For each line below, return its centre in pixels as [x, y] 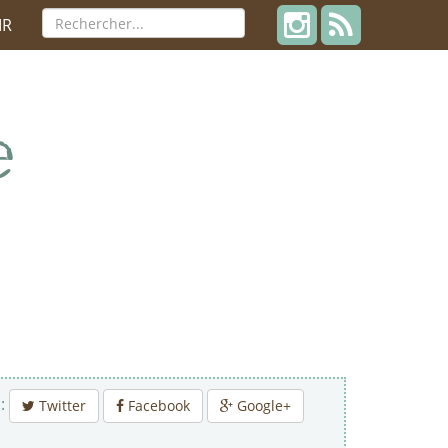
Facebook [157, 405]
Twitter [60, 405]
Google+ [262, 405]
